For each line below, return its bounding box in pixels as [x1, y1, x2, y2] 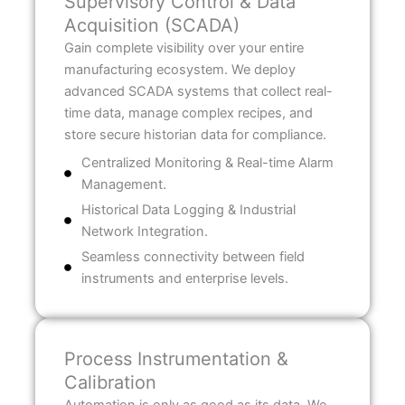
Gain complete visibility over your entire [64, 40, 305, 57]
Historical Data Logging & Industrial [81, 202, 297, 219]
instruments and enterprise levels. [81, 270, 289, 287]
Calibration [64, 372, 157, 394]
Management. [81, 176, 167, 193]
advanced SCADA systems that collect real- [64, 83, 334, 100]
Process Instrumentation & [64, 348, 289, 371]
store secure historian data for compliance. [64, 127, 327, 144]
